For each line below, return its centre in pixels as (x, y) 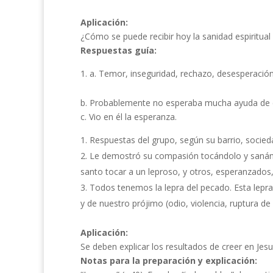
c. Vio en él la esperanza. (129, 117)
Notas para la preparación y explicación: (169, 261)
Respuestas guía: (119, 50)
